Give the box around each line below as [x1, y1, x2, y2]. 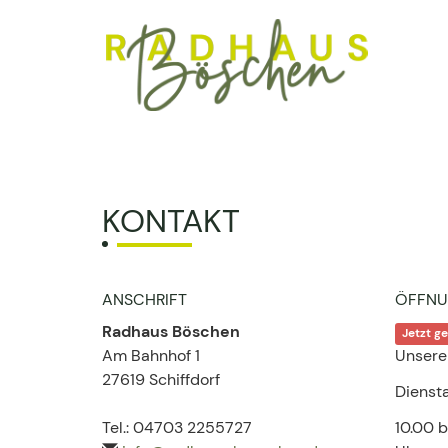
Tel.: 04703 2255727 [102, 417, 252, 438]
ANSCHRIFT [102, 289, 187, 310]
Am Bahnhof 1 [102, 345, 200, 366]
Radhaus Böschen [102, 321, 240, 342]
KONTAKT [102, 200, 240, 242]
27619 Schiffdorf [102, 369, 220, 390]
